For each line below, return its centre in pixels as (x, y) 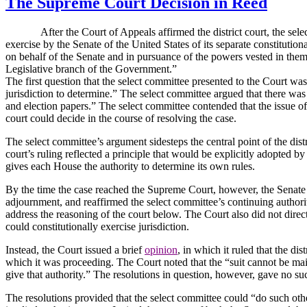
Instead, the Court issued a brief (75, 249)
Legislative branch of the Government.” (91, 69)
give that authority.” (48, 274)
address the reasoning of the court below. (94, 214)
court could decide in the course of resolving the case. (121, 118)
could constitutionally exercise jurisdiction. (97, 226)
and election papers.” (51, 106)
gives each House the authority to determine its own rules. (130, 166)
